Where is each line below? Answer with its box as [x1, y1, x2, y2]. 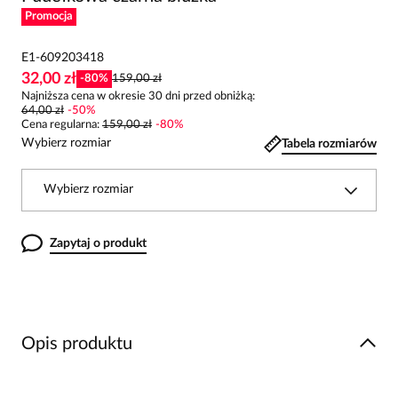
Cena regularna [21, 119, 97, 131]
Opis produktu [21, 335, 132, 353]
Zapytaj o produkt [50, 237, 147, 250]
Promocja [25, 11, 73, 22]
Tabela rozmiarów [282, 137, 377, 150]
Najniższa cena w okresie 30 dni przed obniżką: [21, 91, 255, 102]
